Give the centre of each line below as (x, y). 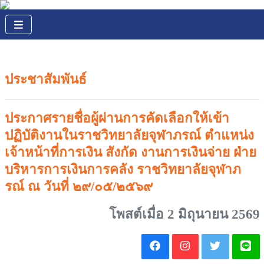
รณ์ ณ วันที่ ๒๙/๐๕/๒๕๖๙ (78, 187)
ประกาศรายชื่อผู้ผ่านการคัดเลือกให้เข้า (117, 118)
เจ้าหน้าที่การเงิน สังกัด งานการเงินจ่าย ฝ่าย (130, 152)
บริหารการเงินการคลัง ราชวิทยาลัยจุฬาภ (123, 169)
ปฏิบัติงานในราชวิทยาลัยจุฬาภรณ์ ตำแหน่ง (129, 135)
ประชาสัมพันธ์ (45, 79)
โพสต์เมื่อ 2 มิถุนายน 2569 (184, 214)
